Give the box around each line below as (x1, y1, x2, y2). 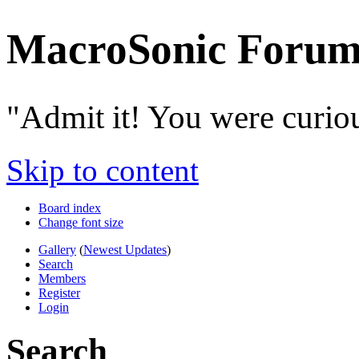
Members (38, 272, 86, 286)
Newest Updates (83, 243, 167, 257)
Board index (38, 201, 101, 216)
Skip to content (6, 153, 199, 188)
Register (38, 286, 80, 301)
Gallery (38, 243, 76, 257)
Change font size (38, 216, 123, 230)
